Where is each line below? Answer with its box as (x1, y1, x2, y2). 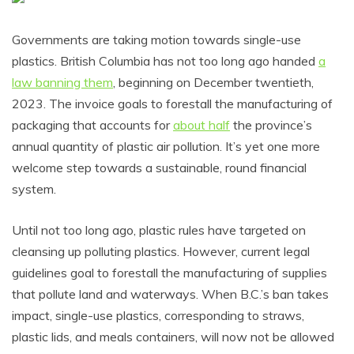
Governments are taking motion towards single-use (12, 32, 301, 48)
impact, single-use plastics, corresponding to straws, (12, 307, 304, 324)
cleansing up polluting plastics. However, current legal (12, 243, 310, 260)
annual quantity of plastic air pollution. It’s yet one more (12, 138, 320, 155)
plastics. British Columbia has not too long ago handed (12, 53, 318, 70)
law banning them (12, 74, 113, 91)
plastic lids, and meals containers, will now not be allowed (12, 329, 334, 345)
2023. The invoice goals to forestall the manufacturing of (12, 96, 333, 112)
